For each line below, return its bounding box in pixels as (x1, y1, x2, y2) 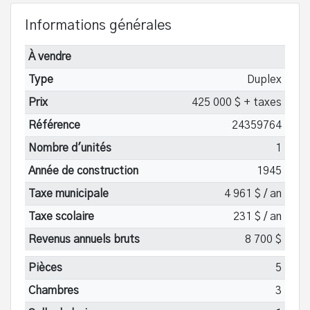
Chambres (28, 284, 79, 296)
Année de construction (28, 165, 138, 176)
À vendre (28, 51, 71, 62)
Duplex (247, 73, 282, 85)
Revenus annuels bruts (28, 233, 140, 245)
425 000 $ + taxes (192, 96, 282, 108)
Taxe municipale (28, 188, 109, 199)
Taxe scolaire (28, 210, 94, 222)
